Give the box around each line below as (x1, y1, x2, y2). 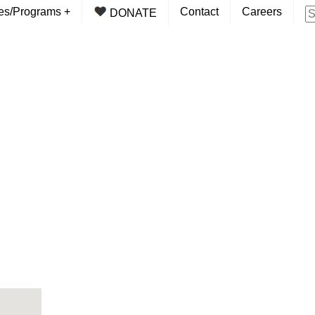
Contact (180, 6, 219, 18)
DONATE (107, 7, 157, 19)
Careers (242, 6, 282, 18)
